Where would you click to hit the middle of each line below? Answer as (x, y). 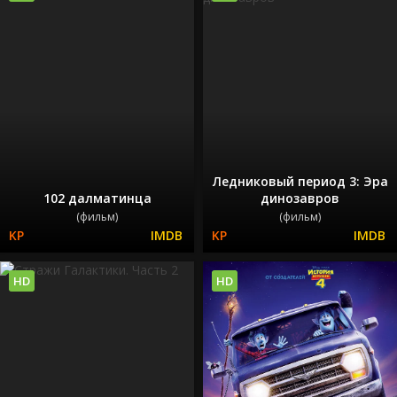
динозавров (300, 198)
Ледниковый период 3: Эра (300, 182)
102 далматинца (97, 198)
